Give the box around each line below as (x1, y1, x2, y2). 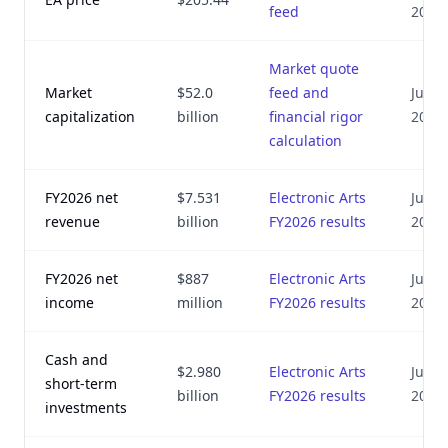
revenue (45, 212, 100, 231)
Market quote (269, 59, 359, 78)
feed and (269, 83, 329, 102)
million (177, 293, 223, 312)
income (45, 293, 94, 312)
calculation (269, 131, 342, 150)
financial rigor (269, 107, 363, 126)
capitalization (45, 107, 135, 126)
